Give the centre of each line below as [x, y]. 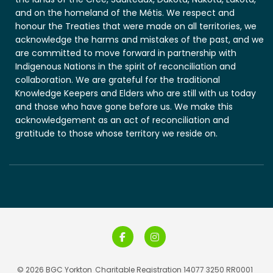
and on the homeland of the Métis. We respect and [125, 13]
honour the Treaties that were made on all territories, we [136, 27]
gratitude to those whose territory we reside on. [116, 134]
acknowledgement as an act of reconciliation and [122, 120]
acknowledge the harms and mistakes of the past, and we [140, 40]
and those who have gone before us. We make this [124, 107]
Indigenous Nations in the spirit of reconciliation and [126, 67]
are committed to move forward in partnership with [126, 53]
